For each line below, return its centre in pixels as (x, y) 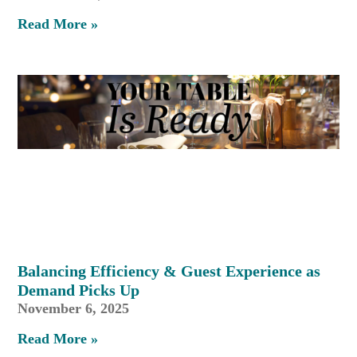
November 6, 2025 (74, 309)
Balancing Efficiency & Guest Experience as (169, 271)
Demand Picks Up (79, 290)
